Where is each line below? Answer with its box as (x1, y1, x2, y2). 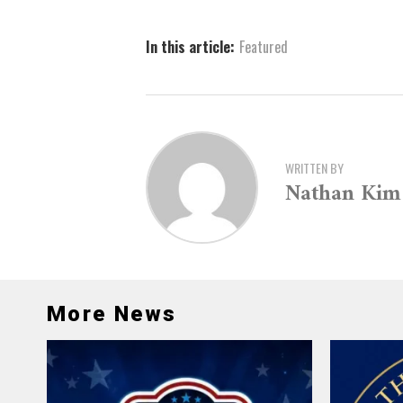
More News (47, 301, 177, 327)
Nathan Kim (285, 175, 401, 213)
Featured (239, 36, 288, 58)
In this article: (146, 36, 235, 58)
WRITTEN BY (285, 157, 344, 177)
